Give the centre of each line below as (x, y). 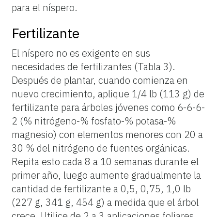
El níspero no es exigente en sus (81, 53)
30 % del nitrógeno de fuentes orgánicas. (101, 148)
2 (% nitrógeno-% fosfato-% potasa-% (94, 121)
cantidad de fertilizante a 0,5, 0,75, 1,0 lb (101, 188)
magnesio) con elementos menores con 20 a (107, 134)
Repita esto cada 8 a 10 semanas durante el (105, 161)
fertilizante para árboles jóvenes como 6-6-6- (108, 107)
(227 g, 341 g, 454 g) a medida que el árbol (105, 202)
